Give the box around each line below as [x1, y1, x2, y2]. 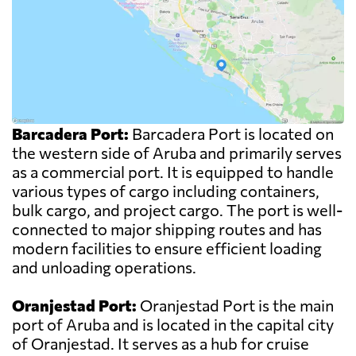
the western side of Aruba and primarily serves [12, 143, 342, 163]
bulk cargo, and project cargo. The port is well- [12, 200, 342, 220]
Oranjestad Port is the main [137, 296, 334, 315]
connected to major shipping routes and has [12, 219, 322, 239]
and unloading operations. [12, 257, 196, 277]
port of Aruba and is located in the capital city [12, 315, 334, 335]
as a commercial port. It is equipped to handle [12, 162, 334, 182]
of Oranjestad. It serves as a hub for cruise [12, 334, 309, 354]
